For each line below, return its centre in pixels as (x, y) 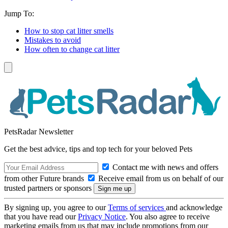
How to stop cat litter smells (69, 31)
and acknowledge (194, 207)
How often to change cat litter (72, 49)
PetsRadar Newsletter (39, 131)
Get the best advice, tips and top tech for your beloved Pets (98, 149)
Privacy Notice (102, 216)
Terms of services (137, 207)
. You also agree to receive (168, 216)
